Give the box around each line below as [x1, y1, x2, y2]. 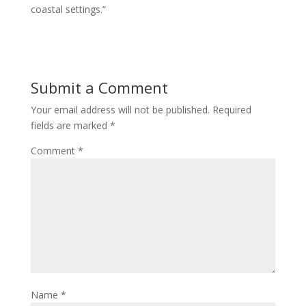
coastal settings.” [30, 3, 106, 16]
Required [212, 103, 251, 116]
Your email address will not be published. [30, 103, 210, 116]
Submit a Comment [30, 77, 168, 98]
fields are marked [30, 119, 110, 132]
